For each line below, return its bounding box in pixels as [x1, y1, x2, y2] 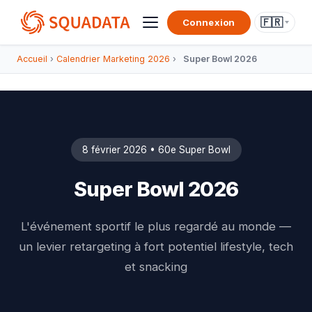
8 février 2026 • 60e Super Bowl [81, 144, 231, 155]
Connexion [182, 16, 235, 28]
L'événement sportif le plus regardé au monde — [21, 219, 291, 233]
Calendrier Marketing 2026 [56, 54, 170, 64]
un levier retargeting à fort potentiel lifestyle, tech [19, 240, 293, 253]
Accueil [17, 54, 47, 64]
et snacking [125, 260, 187, 274]
